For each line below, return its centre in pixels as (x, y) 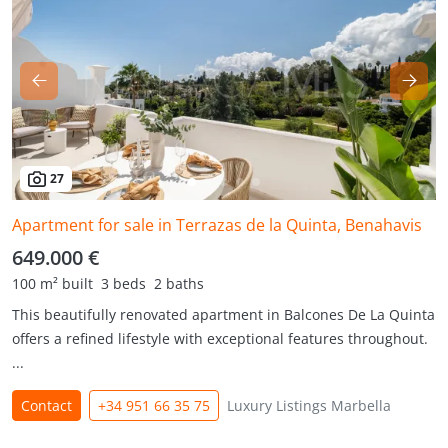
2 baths (179, 283)
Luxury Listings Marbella (309, 405)
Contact (46, 405)
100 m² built (52, 283)
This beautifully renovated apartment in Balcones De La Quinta (223, 314)
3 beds (123, 283)
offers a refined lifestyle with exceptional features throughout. (220, 338)
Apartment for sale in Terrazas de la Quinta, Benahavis (217, 225)
